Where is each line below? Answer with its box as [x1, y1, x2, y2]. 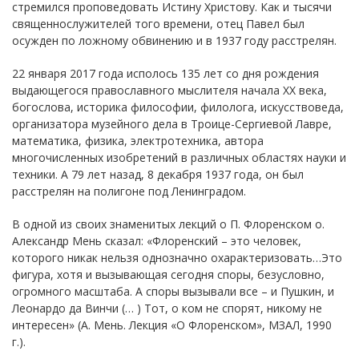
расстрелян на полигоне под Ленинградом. [12, 183, 246, 199]
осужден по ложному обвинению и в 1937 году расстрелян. [12, 32, 337, 48]
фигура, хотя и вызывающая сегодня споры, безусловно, [12, 266, 325, 282]
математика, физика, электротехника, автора [12, 132, 264, 148]
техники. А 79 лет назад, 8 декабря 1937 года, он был [12, 166, 304, 182]
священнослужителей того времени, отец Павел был [12, 15, 305, 31]
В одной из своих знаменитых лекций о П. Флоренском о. [12, 216, 325, 232]
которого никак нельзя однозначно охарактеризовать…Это [12, 249, 342, 265]
